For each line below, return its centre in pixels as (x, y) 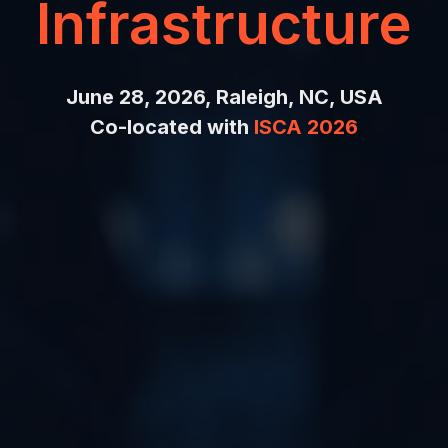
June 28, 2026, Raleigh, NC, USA (224, 97)
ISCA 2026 (306, 127)
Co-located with (172, 127)
